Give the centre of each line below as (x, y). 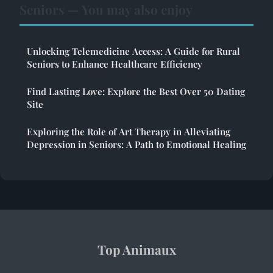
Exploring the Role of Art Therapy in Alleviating (129, 132)
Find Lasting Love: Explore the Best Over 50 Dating (136, 92)
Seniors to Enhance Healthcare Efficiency (115, 64)
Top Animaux (136, 250)
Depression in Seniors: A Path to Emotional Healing (136, 145)
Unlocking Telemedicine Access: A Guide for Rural (133, 51)
